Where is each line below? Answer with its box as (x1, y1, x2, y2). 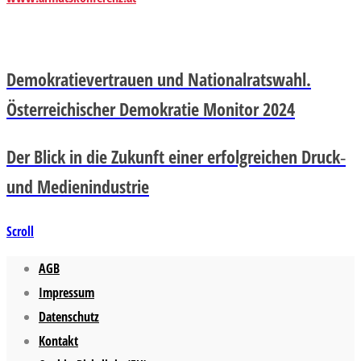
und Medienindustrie (6, 173, 149, 198)
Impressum (39, 283, 94, 301)
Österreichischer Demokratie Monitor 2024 (6, 96, 295, 121)
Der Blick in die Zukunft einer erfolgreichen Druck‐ (6, 143, 346, 168)
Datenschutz (39, 307, 99, 326)
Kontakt (39, 331, 78, 350)
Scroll (6, 222, 34, 240)
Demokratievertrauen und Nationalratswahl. (6, 66, 311, 91)
